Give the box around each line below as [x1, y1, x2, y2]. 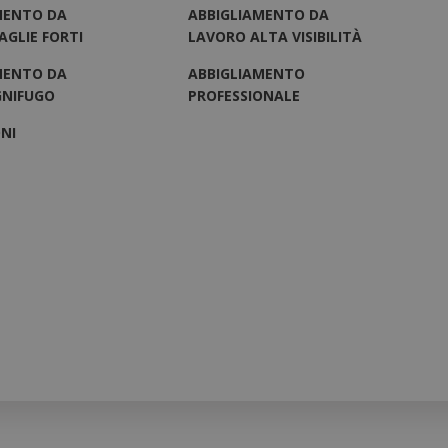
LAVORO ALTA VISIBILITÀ [188, 26, 363, 46]
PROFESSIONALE [188, 85, 301, 105]
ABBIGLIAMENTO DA [188, 4, 330, 24]
